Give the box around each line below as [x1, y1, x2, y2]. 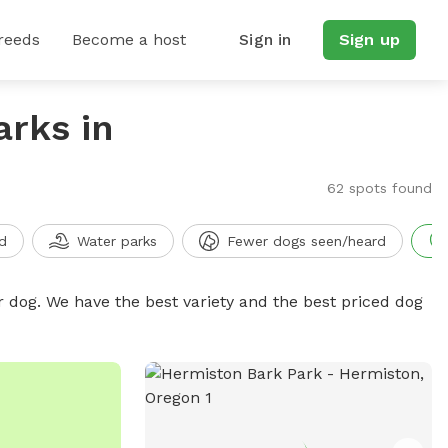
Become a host [72, 30, 186, 49]
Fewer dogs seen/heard [226, 233, 386, 249]
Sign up [338, 30, 400, 49]
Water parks [76, 233, 157, 249]
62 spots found [326, 180, 432, 196]
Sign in [239, 30, 292, 49]
